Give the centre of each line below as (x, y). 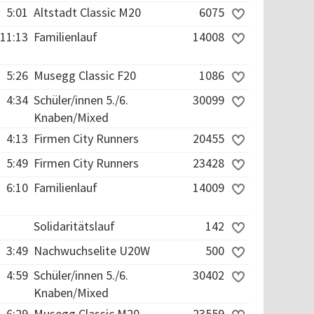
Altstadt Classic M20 (87, 12)
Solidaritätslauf (74, 226)
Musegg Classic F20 (85, 75)
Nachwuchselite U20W (92, 251)
